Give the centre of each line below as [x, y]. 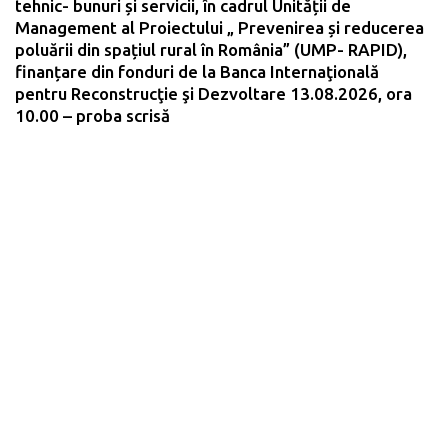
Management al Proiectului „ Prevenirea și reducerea [219, 27]
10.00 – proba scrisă [92, 115]
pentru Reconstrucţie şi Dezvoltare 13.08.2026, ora [213, 93]
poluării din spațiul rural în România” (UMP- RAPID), [211, 49]
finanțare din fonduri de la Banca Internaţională [197, 71]
